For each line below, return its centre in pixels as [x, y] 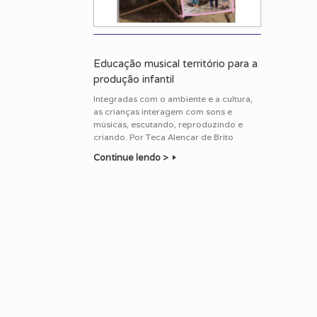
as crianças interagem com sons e [163, 112]
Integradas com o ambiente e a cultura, [173, 99]
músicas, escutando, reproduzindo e [168, 125]
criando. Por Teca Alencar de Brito [163, 137]
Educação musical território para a [175, 64]
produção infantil [134, 80]
